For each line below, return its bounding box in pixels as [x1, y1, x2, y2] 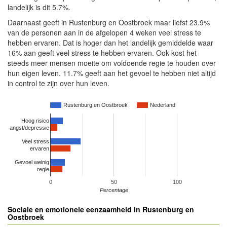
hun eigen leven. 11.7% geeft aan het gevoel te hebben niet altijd [8, 68, 216, 78]
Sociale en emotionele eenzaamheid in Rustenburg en [8, 204, 194, 214]
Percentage [99, 187, 128, 194]
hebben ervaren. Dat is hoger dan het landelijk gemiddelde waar [8, 37, 213, 48]
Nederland [150, 102, 175, 108]
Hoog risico [21, 117, 49, 124]
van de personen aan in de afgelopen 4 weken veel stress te [8, 27, 201, 37]
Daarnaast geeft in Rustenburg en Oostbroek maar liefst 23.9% [8, 17, 210, 27]
